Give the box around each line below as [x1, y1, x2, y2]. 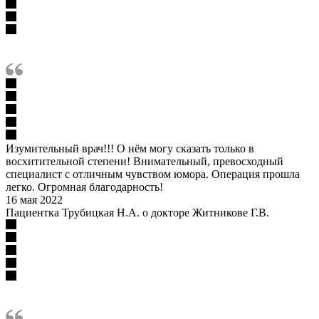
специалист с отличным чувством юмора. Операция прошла [6, 167, 300, 180]
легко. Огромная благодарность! [6, 180, 163, 193]
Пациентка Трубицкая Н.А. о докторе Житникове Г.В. [6, 206, 269, 219]
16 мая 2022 [6, 193, 63, 206]
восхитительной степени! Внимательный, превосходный [6, 155, 283, 167]
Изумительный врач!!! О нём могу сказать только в [6, 142, 254, 155]
